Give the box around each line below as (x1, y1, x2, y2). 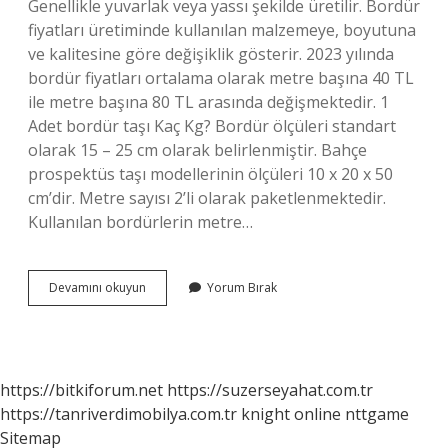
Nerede (145, 314, 188, 331)
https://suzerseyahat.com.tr (167, 379, 373, 401)
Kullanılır (145, 332, 193, 349)
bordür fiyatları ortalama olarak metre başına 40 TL (28, 67, 414, 89)
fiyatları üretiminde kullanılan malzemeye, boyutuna (28, 19, 416, 41)
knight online (241, 403, 341, 425)
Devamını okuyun (49, 279, 146, 296)
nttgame (345, 403, 409, 425)
